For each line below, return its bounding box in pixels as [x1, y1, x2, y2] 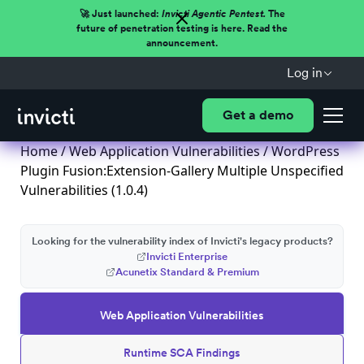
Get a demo [222, 107, 293, 123]
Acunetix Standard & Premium [115, 266, 259, 278]
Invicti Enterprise [146, 250, 227, 262]
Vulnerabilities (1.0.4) [20, 181, 148, 199]
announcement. [146, 37, 218, 49]
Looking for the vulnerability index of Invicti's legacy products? [31, 235, 333, 247]
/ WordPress [260, 142, 340, 160]
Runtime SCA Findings [123, 346, 240, 359]
